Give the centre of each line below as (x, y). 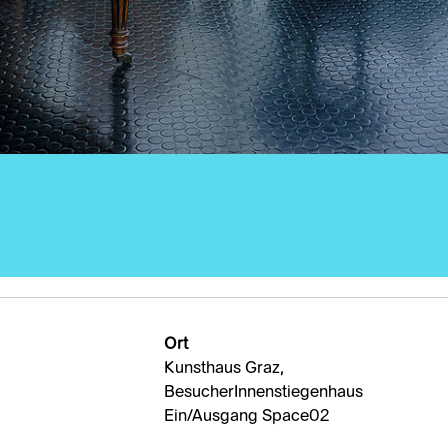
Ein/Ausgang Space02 (246, 417)
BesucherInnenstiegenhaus (263, 393)
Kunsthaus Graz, (224, 369)
